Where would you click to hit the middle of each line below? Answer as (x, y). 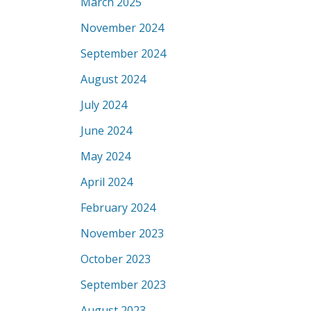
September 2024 (123, 53)
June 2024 (106, 131)
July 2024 (104, 105)
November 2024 (122, 28)
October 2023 (116, 259)
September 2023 (123, 285)
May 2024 (106, 156)
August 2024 (113, 79)
